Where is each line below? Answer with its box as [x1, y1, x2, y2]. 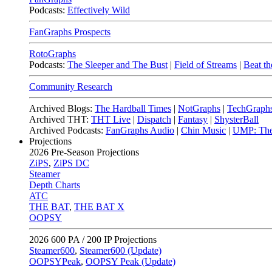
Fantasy [178, 114, 208, 124]
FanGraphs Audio [106, 125, 174, 135]
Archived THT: [29, 114, 89, 124]
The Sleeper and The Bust [67, 59, 168, 70]
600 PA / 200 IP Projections [49, 234, 157, 245]
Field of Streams [174, 59, 237, 70]
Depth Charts [29, 180, 80, 190]
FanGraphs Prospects [29, 27, 110, 37]
